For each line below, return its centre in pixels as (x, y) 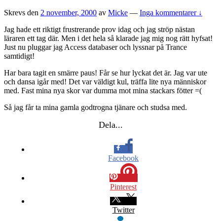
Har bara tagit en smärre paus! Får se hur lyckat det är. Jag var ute (106, 73)
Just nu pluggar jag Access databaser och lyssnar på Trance (95, 47)
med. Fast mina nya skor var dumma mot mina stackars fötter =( (103, 91)
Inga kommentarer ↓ (171, 13)
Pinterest (123, 187)
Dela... (110, 125)
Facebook (123, 158)
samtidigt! (19, 56)
